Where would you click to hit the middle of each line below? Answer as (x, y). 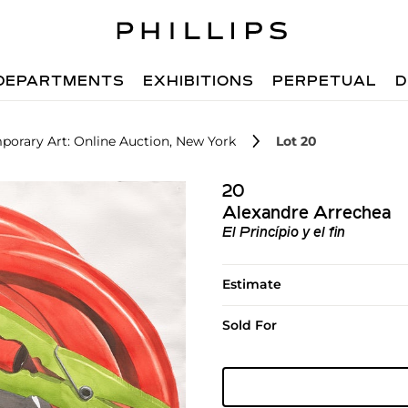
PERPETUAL (325, 82)
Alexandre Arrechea (306, 214)
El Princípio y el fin (283, 233)
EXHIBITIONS (199, 82)
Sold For (249, 325)
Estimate (251, 284)
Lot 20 (296, 141)
